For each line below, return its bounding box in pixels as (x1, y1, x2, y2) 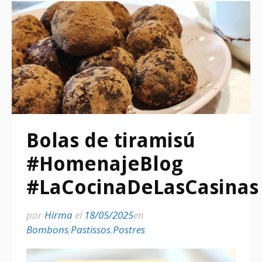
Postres (113, 223, 145, 237)
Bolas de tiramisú (26, 129, 195, 153)
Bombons (26, 223, 68, 237)
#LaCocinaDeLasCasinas (26, 175, 258, 199)
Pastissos (71, 223, 111, 237)
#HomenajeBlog (26, 152, 183, 176)
